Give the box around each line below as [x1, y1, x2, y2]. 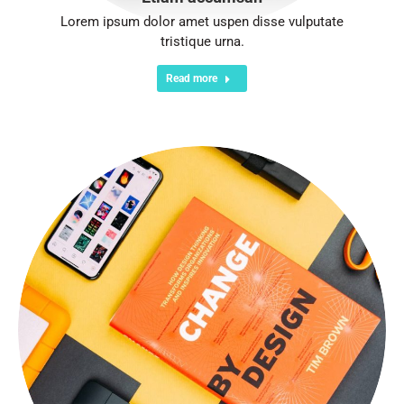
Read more [166, 72, 217, 85]
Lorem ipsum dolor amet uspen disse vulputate [60, 14, 344, 30]
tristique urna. [160, 33, 244, 50]
